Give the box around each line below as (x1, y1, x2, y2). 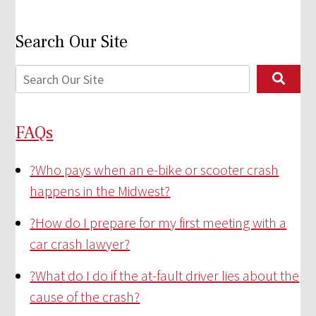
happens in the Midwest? (30, 181, 171, 200)
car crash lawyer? (30, 234, 130, 253)
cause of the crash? (30, 287, 140, 305)
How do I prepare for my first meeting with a (35, 213, 287, 231)
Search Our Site (16, 30, 128, 53)
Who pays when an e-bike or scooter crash (35, 160, 279, 178)
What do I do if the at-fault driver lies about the (35, 266, 300, 284)
